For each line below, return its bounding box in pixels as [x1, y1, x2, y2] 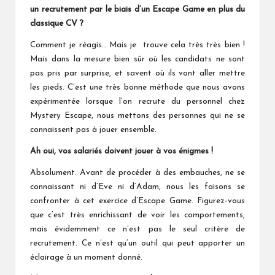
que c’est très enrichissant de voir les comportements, [30, 211, 245, 219]
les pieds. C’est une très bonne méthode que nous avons [30, 83, 245, 91]
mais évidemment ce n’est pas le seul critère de [30, 225, 245, 233]
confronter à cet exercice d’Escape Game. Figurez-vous [30, 196, 245, 205]
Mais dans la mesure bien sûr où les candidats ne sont [30, 55, 245, 63]
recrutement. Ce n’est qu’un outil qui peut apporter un [30, 239, 245, 247]
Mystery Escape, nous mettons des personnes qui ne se [30, 111, 245, 120]
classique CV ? [30, 19, 83, 28]
